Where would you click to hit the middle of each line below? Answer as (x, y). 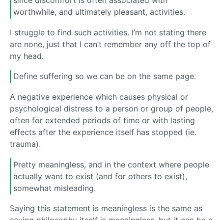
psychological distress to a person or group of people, (111, 108)
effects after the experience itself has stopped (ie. (103, 132)
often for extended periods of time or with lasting (102, 120)
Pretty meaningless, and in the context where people (111, 164)
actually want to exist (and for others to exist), (100, 176)
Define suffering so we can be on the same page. (105, 76)
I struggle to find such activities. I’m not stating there (108, 32)
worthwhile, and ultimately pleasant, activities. (99, 12)
